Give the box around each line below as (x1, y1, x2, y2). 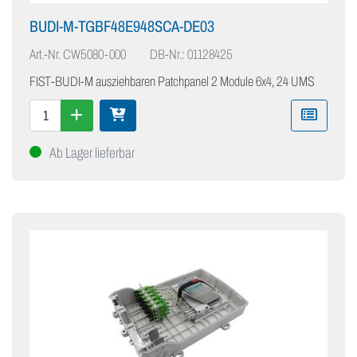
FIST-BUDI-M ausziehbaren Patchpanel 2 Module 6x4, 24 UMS (29, 74, 314, 90)
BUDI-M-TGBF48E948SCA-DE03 (29, 18, 214, 36)
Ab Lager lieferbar (49, 145, 135, 162)
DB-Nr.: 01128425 (150, 47, 233, 63)
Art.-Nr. (29, 47, 61, 63)
